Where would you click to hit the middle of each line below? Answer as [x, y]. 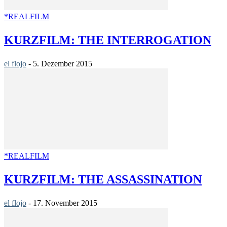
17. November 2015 [65, 203]
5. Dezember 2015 [63, 64]
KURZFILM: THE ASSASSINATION [103, 180]
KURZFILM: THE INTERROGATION [108, 40]
